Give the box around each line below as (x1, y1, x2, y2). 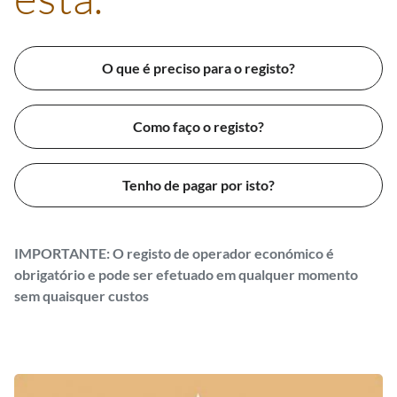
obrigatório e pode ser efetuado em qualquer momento (14, 266, 358, 283)
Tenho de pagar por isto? (122, 176, 275, 193)
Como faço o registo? (133, 118, 264, 135)
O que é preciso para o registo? (102, 59, 295, 76)
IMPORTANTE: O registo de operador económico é (14, 245, 334, 261)
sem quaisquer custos (14, 287, 149, 304)
